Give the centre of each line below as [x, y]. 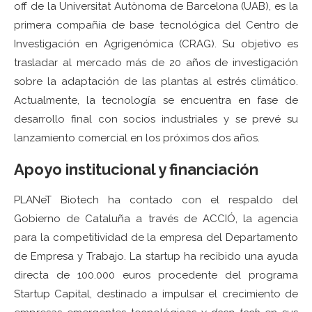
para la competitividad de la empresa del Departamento [156, 237]
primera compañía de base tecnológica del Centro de [156, 25]
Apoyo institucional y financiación [136, 169]
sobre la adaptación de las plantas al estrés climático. [156, 81]
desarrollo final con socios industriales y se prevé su [156, 119]
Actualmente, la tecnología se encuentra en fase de [156, 100]
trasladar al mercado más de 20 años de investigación [156, 62]
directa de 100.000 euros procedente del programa [156, 275]
